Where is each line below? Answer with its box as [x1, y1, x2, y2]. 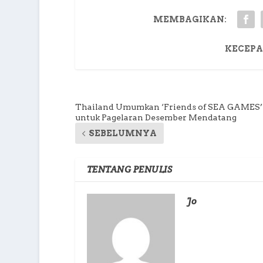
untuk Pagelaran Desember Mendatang [75, 113, 237, 123]
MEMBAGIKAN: [153, 15, 227, 25]
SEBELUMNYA [88, 129, 157, 139]
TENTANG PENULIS [86, 163, 173, 176]
